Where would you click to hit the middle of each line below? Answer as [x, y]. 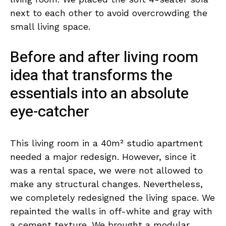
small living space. [50, 26]
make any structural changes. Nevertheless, [106, 184]
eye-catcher [50, 112]
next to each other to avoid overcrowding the [109, 13]
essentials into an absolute [99, 94]
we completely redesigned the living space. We [112, 197]
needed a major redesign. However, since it [103, 156]
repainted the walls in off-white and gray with [111, 211]
